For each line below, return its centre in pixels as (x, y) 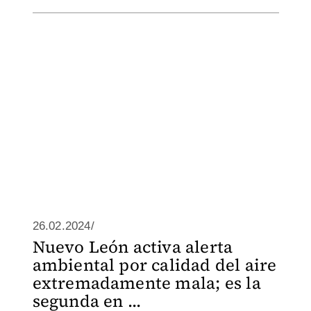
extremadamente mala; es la (146, 283)
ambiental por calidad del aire (154, 265)
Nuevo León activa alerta (133, 247)
